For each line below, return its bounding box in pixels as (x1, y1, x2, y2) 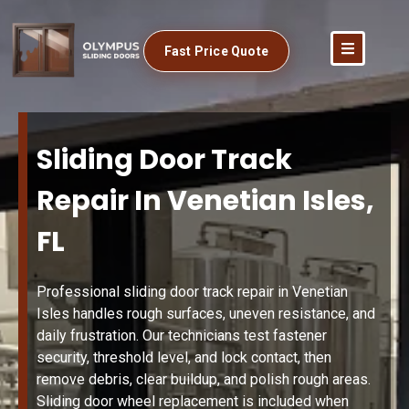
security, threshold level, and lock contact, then (37, 349, 331, 367)
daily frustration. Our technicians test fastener (37, 327, 327, 345)
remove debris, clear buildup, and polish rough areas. (37, 371, 371, 389)
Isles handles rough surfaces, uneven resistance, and (37, 305, 375, 323)
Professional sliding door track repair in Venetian (37, 283, 348, 301)
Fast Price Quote (163, 43, 268, 58)
